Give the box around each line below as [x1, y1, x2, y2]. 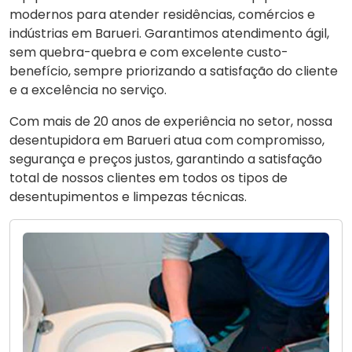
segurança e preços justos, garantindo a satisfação [9, 149, 322, 168]
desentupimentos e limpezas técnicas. [9, 187, 247, 206]
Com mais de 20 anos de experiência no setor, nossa [9, 112, 332, 130]
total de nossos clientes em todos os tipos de [9, 168, 288, 187]
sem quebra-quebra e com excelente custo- [9, 42, 288, 61]
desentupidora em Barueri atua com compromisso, [9, 130, 324, 149]
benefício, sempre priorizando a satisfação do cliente [9, 61, 338, 80]
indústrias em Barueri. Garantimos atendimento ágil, [9, 24, 329, 42]
